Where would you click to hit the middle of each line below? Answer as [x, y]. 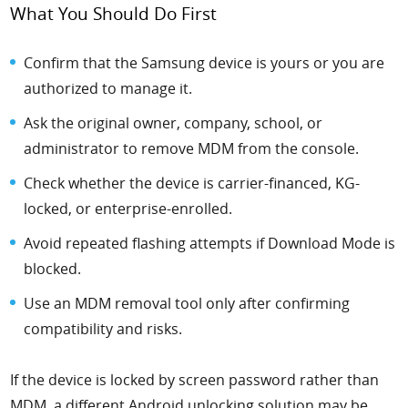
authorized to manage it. [108, 89]
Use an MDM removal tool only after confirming [187, 304]
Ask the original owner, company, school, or [173, 123]
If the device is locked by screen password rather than [195, 380]
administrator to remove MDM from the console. [192, 149]
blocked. [53, 269]
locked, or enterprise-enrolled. [128, 209]
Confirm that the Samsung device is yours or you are [204, 63]
